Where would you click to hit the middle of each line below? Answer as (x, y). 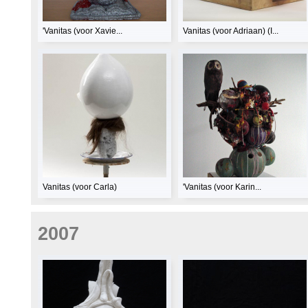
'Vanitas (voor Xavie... (82, 31)
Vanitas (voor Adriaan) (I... (231, 31)
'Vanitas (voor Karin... (222, 187)
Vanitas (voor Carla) (80, 187)
